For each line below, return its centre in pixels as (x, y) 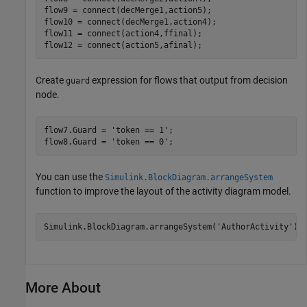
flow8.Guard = (77, 142)
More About (63, 288)
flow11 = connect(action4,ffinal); (123, 33)
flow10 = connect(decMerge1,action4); (130, 22)
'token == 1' (139, 130)
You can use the (70, 177)
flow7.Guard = (77, 130)
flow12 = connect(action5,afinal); (123, 45)
